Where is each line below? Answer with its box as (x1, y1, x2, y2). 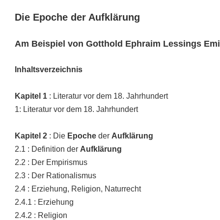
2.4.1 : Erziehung (15, 198, 74, 206)
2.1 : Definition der (15, 145, 80, 153)
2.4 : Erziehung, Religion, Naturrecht (15, 185, 141, 193)
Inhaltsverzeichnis (15, 65, 82, 74)
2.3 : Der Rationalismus (15, 171, 96, 180)
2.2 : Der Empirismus (15, 158, 87, 166)
